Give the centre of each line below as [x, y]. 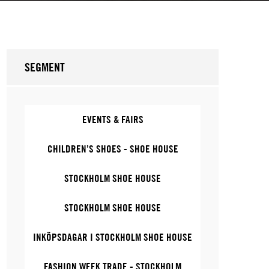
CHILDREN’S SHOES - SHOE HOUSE [113, 149]
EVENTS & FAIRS [113, 119]
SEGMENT [45, 67]
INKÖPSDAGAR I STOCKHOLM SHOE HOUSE [113, 237]
